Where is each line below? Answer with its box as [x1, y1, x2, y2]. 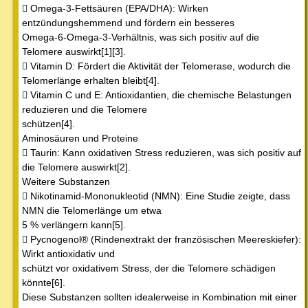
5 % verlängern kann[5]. [22, 219, 126, 231]
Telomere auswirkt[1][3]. [22, 46, 126, 58]
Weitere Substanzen [22, 176, 110, 188]
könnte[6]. [22, 277, 65, 289]
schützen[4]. [22, 118, 75, 130]
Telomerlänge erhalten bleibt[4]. [22, 75, 159, 87]
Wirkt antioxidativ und [22, 248, 115, 260]
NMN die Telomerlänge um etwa [22, 205, 162, 217]
